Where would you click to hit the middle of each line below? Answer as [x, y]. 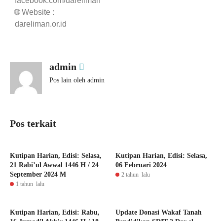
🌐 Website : [35, 12]
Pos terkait [33, 124]
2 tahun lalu [136, 175]
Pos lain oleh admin [77, 80]
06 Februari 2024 [141, 165]
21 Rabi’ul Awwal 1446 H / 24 [54, 165]
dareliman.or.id [41, 24]
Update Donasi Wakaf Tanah [159, 213]
